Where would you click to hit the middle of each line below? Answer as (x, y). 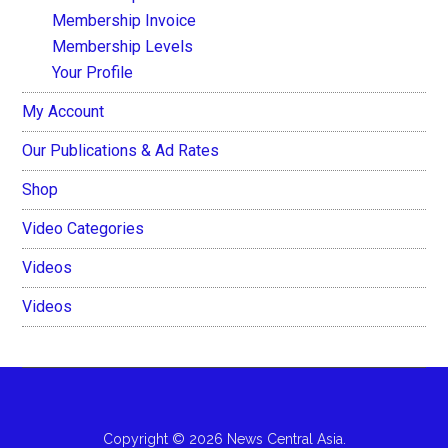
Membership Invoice (124, 20)
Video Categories (83, 228)
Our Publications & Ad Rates (121, 150)
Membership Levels (123, 46)
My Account (63, 111)
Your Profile (93, 72)
